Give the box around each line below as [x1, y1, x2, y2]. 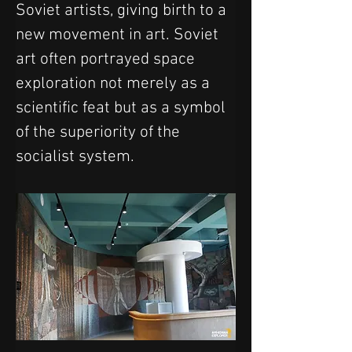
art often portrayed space [16, 49, 199, 69]
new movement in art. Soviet [16, 25, 222, 45]
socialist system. [16, 147, 138, 167]
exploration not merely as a [16, 74, 214, 93]
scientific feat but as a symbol [16, 98, 229, 118]
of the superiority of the [16, 123, 184, 142]
